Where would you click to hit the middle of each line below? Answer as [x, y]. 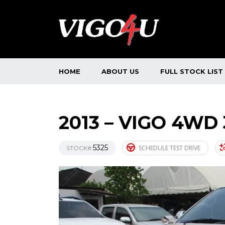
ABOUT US [120, 71]
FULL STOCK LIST [192, 71]
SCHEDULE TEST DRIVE [170, 148]
